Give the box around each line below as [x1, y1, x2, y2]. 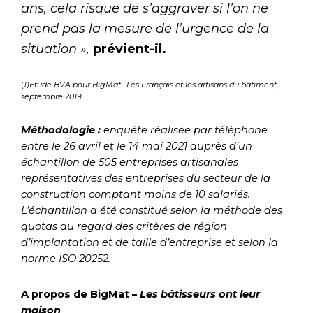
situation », [21, 41, 93, 57]
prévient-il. [93, 41, 170, 57]
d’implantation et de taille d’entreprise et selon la [21, 236, 278, 249]
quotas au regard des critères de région [21, 220, 227, 233]
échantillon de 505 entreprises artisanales [21, 156, 238, 169]
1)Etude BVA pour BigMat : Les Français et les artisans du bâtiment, [24, 80, 278, 90]
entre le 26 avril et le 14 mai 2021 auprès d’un [21, 140, 252, 153]
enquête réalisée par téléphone [103, 124, 268, 137]
